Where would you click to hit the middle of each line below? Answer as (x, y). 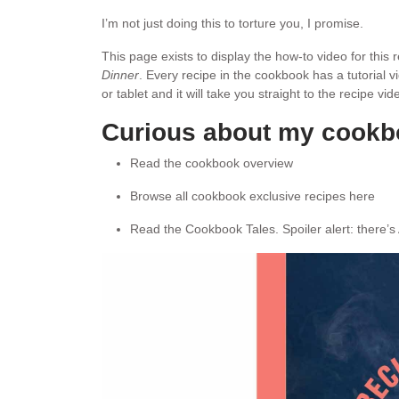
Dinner (120, 75)
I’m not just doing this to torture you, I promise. (232, 23)
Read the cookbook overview (212, 163)
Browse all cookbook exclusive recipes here (252, 196)
